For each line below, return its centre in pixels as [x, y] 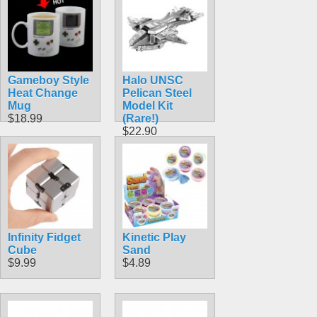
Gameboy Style [48, 80]
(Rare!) [140, 118]
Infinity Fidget [44, 237]
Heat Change [43, 93]
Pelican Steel [157, 93]
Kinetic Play [154, 237]
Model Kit [148, 105]
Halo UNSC [153, 80]
